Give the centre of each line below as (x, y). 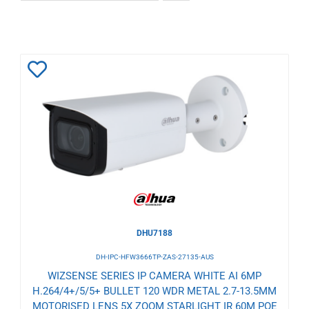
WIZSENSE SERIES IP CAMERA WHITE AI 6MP (154, 276)
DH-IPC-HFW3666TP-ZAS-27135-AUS (154, 257)
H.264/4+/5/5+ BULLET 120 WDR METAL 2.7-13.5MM (154, 291)
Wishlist (61, 130)
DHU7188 (154, 233)
